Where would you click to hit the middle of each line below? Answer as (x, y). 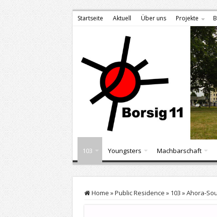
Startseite (90, 18)
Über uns (153, 18)
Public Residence (139, 193)
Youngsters (124, 150)
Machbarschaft (179, 150)
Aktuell (122, 18)
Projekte (187, 18)
